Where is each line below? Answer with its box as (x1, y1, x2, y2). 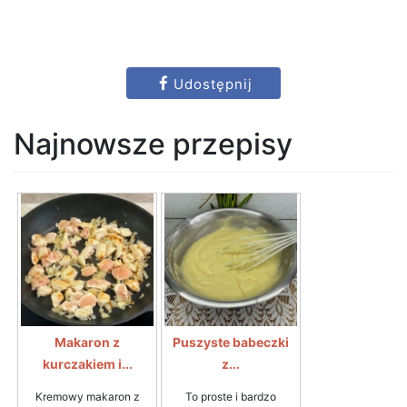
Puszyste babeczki (173, 333, 289, 350)
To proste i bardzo (185, 389, 276, 403)
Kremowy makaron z (35, 389, 140, 403)
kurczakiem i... (42, 355, 133, 372)
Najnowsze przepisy (14, 125, 293, 162)
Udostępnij (173, 74, 253, 93)
